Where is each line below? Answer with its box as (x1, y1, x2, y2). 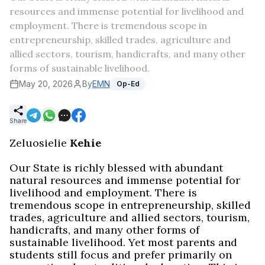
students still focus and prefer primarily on (9, 248, 232, 261)
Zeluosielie (9, 136, 70, 150)
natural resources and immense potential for (9, 173, 240, 187)
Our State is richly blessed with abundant (9, 161, 223, 174)
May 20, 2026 (19, 79, 73, 89)
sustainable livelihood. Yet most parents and (9, 235, 237, 249)
